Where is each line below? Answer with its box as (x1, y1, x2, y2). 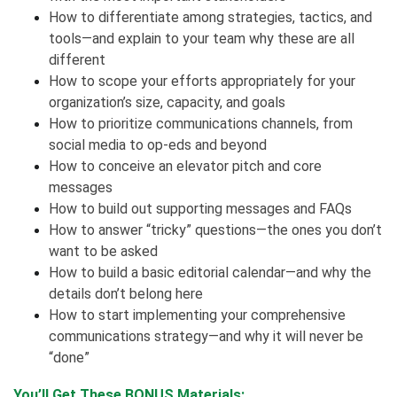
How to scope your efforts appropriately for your (49, 72, 355, 90)
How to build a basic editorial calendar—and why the (49, 263, 371, 281)
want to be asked (49, 242, 158, 260)
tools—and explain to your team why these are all (49, 29, 354, 47)
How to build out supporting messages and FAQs (49, 199, 352, 217)
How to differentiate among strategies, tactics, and (49, 8, 372, 26)
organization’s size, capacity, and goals (49, 93, 285, 111)
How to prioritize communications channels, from (49, 114, 353, 132)
